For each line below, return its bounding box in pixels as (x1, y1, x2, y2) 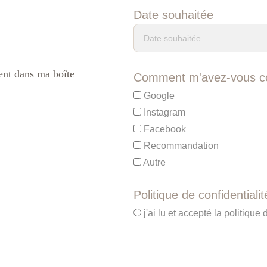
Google (141, 91, 175, 101)
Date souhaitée (133, 8, 213, 21)
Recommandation (141, 141, 219, 151)
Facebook (141, 124, 186, 134)
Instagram (141, 107, 185, 117)
